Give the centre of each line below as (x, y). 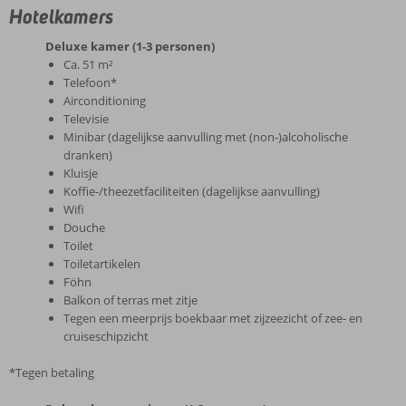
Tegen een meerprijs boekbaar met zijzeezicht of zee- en (213, 318)
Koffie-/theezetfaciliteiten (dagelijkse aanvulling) (192, 191)
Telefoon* (90, 82)
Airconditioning (105, 101)
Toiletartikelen (102, 264)
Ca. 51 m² (88, 64)
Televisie (86, 119)
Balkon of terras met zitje (130, 300)
